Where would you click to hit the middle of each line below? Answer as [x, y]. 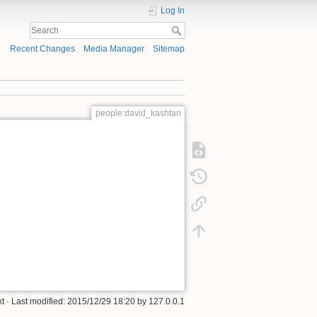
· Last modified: [36, 301]
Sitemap [169, 49]
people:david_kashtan [138, 113]
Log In [173, 11]
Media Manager [114, 49]
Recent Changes [42, 49]
